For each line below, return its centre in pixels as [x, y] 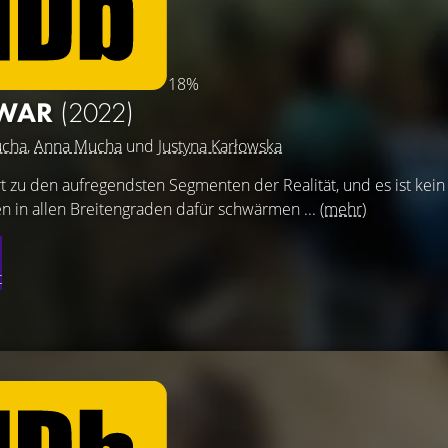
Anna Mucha [78, 146]
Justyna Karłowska [220, 146]
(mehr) [343, 209]
